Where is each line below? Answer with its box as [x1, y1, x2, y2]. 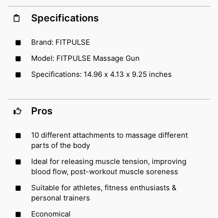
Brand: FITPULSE [31, 37, 90, 47]
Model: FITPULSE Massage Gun [31, 53, 140, 63]
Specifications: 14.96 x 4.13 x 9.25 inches [31, 69, 172, 79]
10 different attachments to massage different [31, 130, 188, 140]
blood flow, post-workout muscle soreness [31, 166, 178, 176]
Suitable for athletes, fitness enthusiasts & [31, 182, 177, 192]
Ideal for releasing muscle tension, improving [31, 156, 186, 166]
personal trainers [31, 193, 90, 202]
